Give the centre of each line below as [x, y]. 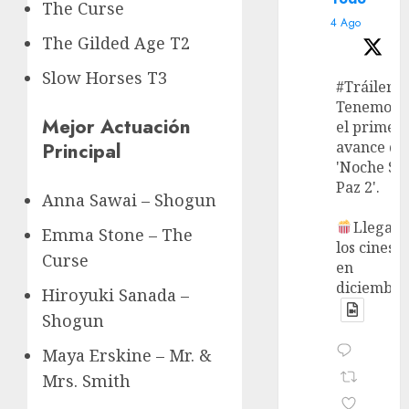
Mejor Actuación [116, 127]
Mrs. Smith [86, 381]
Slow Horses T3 [105, 78]
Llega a [378, 227]
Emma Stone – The [117, 235]
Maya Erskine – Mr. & [126, 356]
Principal [82, 152]
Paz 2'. [358, 187]
